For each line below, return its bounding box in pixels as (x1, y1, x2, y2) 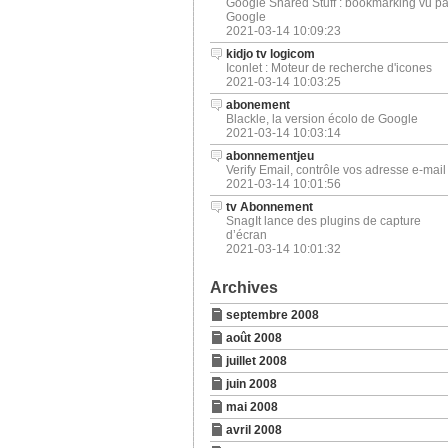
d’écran (225, 228, 267, 242)
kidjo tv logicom (225, 47, 315, 61)
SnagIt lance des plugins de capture (225, 214, 421, 228)
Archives (209, 279, 278, 296)
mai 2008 (225, 400, 278, 414)
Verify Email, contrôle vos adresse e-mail (225, 163, 446, 177)
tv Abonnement (225, 200, 313, 214)
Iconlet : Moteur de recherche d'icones (225, 61, 432, 75)
